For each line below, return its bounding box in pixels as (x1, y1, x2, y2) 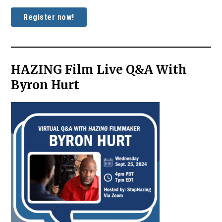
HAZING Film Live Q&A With (11, 61, 187, 77)
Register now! (23, 12, 74, 22)
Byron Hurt (11, 77, 80, 93)
